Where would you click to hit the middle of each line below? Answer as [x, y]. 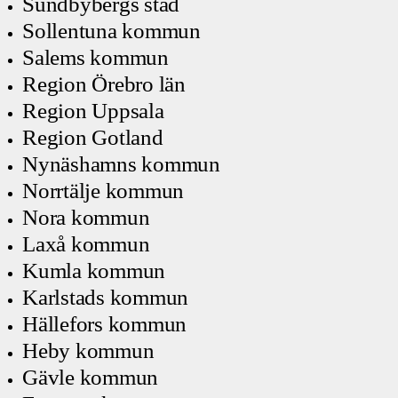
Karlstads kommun [105, 297]
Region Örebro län [104, 84]
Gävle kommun [90, 377]
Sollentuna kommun [111, 31]
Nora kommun [86, 217]
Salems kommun [96, 57]
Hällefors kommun [104, 324]
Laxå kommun [86, 244]
